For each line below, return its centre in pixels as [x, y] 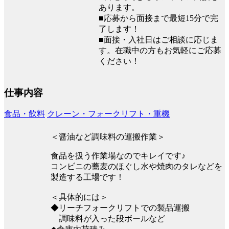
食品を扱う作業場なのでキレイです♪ [118, 156]
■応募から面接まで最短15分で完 [158, 18]
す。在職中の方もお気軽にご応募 [160, 51]
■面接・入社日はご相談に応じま [158, 40]
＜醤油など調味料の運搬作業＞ [108, 137]
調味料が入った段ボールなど [108, 219]
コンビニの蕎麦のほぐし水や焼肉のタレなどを [136, 167]
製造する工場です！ [87, 177]
